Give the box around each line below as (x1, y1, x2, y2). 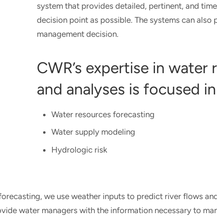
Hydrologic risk (51, 144, 109, 155)
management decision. (37, 29, 123, 39)
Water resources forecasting (51, 109, 155, 119)
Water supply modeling (51, 127, 136, 137)
